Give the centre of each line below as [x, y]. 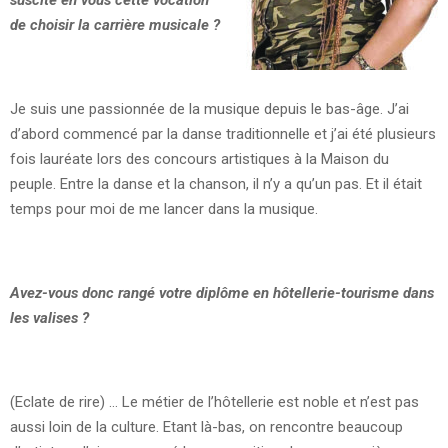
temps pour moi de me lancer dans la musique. [164, 209]
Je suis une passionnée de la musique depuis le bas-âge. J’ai [209, 109]
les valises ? [49, 318]
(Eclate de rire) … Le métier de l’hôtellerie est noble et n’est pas [214, 402]
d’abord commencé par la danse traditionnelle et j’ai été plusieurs [223, 134]
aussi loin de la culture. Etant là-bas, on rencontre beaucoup [206, 427]
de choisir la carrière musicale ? [115, 25]
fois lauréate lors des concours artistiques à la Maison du [199, 159]
